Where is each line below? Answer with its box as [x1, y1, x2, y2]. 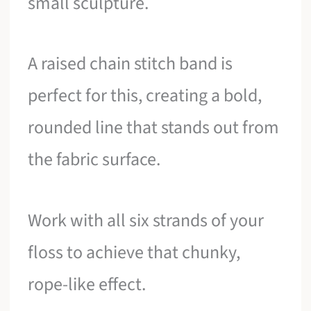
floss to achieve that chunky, [28, 239, 241, 265]
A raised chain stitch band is [28, 51, 233, 77]
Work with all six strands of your [28, 207, 264, 233]
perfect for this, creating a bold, [28, 83, 262, 109]
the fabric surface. [28, 146, 161, 173]
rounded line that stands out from [28, 115, 280, 141]
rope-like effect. [28, 271, 146, 297]
